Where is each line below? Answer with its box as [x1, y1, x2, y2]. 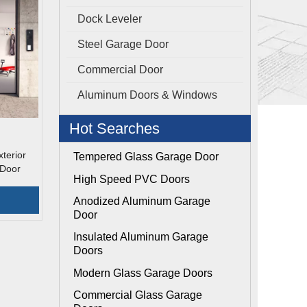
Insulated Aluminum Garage [73, 231, 208, 243]
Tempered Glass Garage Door [73, 151, 219, 162]
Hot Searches [69, 120, 160, 137]
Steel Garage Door [77, 38, 169, 50]
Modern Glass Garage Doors [73, 267, 212, 279]
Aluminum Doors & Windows [77, 89, 217, 101]
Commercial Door [77, 64, 163, 75]
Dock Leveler [77, 13, 142, 25]
